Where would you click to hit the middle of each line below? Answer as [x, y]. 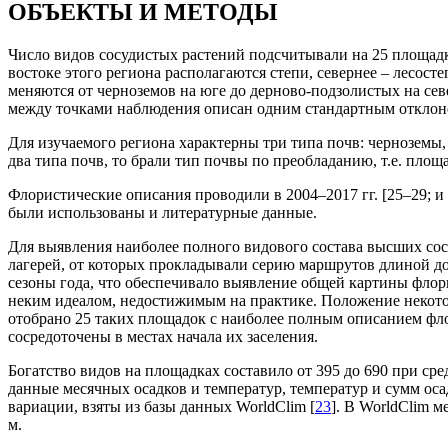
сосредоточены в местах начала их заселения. [163, 337]
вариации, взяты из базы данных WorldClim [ [161, 407]
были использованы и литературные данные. [162, 213]
